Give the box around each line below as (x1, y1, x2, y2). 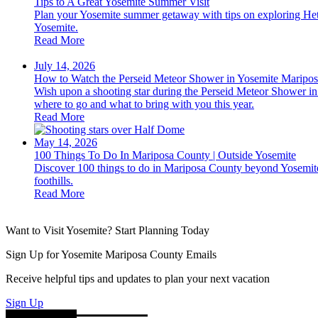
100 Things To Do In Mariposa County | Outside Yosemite (34, 149, 296, 162)
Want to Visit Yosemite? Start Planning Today (6, 224, 209, 237)
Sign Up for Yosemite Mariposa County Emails (6, 248, 216, 261)
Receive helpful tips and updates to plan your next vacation (6, 273, 270, 285)
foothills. (34, 175, 73, 187)
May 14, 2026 (34, 136, 97, 149)
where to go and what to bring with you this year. (34, 98, 254, 111)
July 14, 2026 (34, 60, 95, 72)
